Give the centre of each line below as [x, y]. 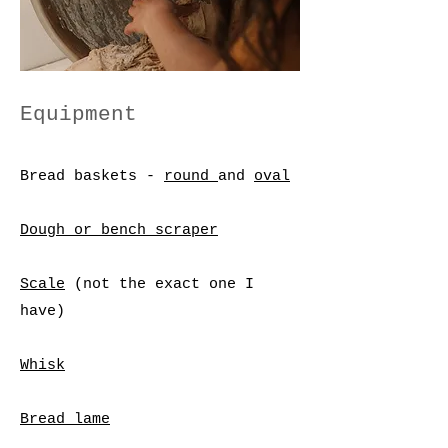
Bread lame [65, 419]
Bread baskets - [92, 176]
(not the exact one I [159, 284]
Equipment [78, 114]
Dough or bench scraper [119, 230]
